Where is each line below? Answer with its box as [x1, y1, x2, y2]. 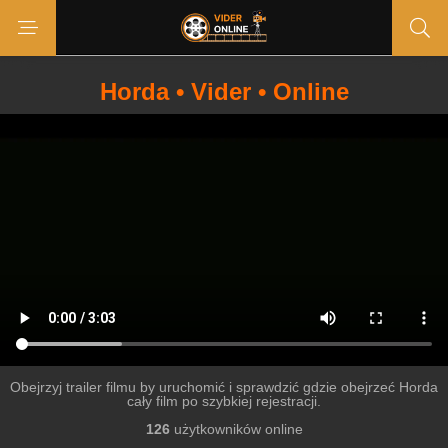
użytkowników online [169, 421, 303, 437]
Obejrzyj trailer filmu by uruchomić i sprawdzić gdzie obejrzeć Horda [10, 379, 438, 395]
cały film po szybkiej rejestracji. [127, 393, 321, 409]
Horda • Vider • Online [99, 78, 349, 105]
